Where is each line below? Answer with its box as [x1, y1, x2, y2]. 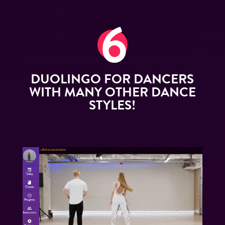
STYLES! [89, 95, 136, 115]
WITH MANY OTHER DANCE [29, 82, 196, 102]
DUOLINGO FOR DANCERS [31, 69, 194, 89]
